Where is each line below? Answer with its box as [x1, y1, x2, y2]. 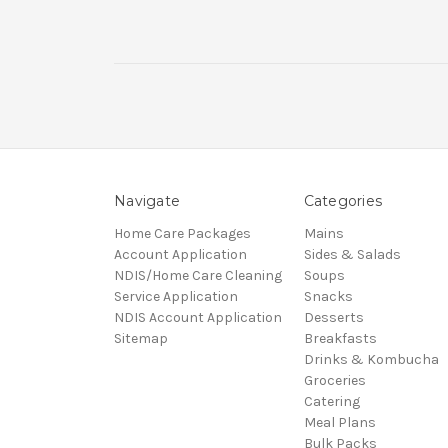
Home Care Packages [114, 224, 251, 242]
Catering [303, 392, 360, 410]
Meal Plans [303, 413, 376, 431]
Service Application [114, 287, 238, 305]
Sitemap [114, 329, 168, 347]
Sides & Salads [303, 245, 401, 263]
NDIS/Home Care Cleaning [114, 266, 282, 284]
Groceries [303, 371, 366, 389]
